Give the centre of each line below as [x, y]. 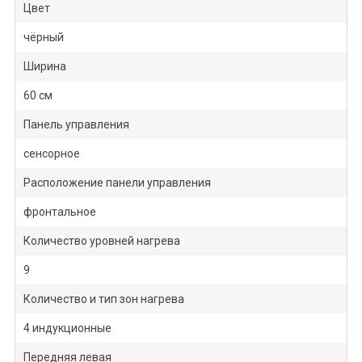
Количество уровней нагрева [101, 241]
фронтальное [59, 212]
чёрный [43, 38]
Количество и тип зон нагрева [103, 299]
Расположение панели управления [117, 183]
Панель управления [76, 125]
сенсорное [51, 154]
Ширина [44, 67]
